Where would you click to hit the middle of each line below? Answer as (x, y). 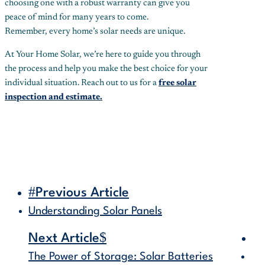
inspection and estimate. (54, 98)
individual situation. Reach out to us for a (82, 83)
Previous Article (82, 193)
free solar (177, 83)
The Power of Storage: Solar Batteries (121, 257)
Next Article (64, 239)
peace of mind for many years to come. (77, 18)
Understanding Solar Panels (95, 211)
